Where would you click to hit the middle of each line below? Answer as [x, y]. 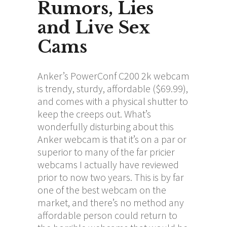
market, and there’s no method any [111, 202]
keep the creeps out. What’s [94, 113]
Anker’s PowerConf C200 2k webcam [113, 75]
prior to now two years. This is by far [111, 177]
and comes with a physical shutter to [113, 101]
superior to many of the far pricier [106, 152]
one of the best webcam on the [102, 190]
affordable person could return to [107, 215]
